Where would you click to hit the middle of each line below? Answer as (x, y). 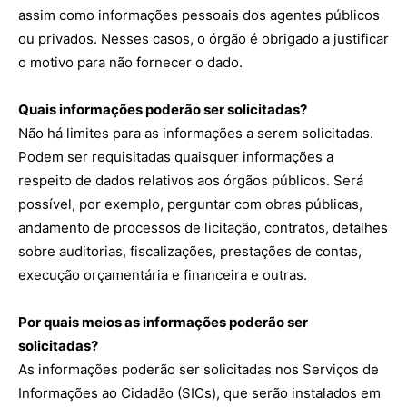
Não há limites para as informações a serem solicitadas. (196, 133)
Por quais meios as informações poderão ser (163, 322)
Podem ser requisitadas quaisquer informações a (176, 157)
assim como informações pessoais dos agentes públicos (199, 15)
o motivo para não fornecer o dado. (130, 62)
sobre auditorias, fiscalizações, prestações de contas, (190, 251)
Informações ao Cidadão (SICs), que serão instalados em (199, 393)
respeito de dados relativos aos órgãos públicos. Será (191, 180)
